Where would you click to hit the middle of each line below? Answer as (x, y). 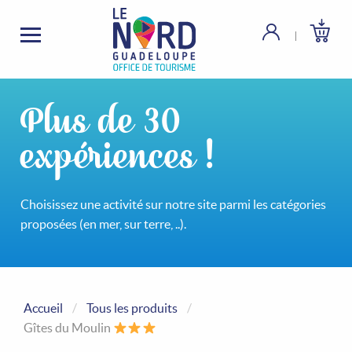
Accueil (43, 308)
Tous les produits (132, 308)
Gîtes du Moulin (68, 328)
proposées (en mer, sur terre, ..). (103, 224)
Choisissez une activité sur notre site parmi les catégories (173, 204)
